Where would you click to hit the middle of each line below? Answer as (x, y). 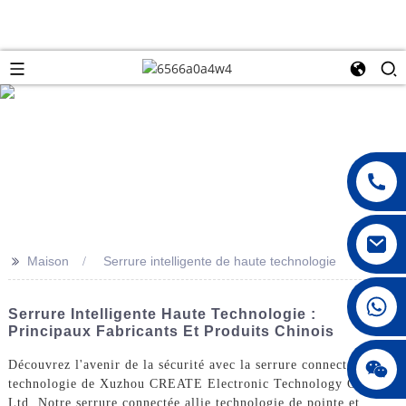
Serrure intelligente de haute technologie (219, 261)
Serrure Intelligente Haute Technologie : (162, 314)
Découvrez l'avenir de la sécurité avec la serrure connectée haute (202, 364)
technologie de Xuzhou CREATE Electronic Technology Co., (190, 383)
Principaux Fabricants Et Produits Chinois (171, 331)
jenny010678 (280, 363)
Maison (48, 261)
